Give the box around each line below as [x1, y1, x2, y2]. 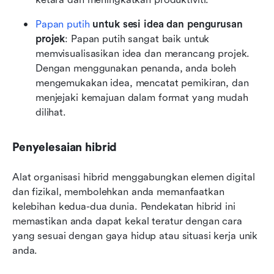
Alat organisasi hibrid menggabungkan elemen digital [12, 171, 255, 183]
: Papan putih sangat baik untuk [65, 32, 210, 45]
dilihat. [35, 106, 66, 118]
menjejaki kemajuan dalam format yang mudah [35, 91, 248, 103]
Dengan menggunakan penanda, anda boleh [35, 62, 237, 74]
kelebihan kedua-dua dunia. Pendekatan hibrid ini [12, 200, 235, 212]
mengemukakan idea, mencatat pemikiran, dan [35, 76, 249, 89]
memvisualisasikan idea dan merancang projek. [35, 47, 250, 59]
